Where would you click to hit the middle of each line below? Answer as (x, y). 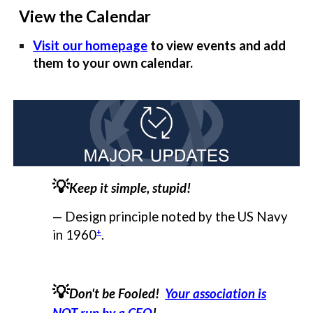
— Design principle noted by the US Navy (170, 217)
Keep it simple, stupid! (130, 188)
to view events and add (217, 46)
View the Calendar (85, 16)
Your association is (216, 293)
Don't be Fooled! (117, 293)
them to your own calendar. (113, 63)
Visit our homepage (90, 46)
